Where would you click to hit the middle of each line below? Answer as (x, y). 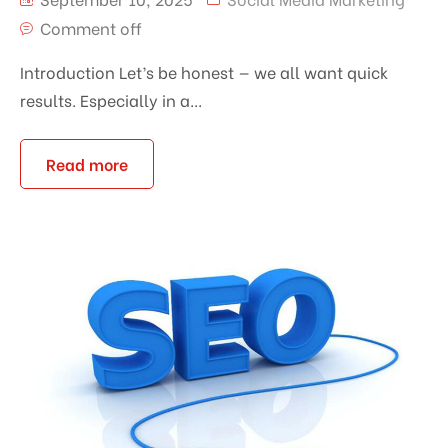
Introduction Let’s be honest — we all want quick (204, 71)
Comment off (91, 27)
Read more (87, 163)
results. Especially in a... (111, 99)
